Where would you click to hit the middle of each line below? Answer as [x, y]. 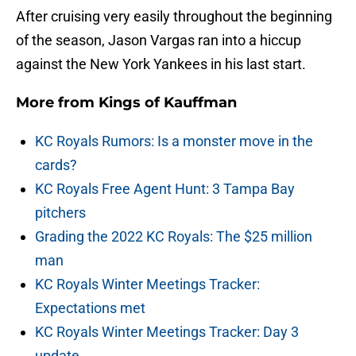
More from [57, 103]
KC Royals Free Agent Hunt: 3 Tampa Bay [165, 189]
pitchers [60, 213]
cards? [56, 165]
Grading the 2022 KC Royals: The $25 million [174, 237]
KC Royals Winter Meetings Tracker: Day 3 [167, 332]
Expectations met [90, 308]
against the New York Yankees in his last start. [161, 64]
